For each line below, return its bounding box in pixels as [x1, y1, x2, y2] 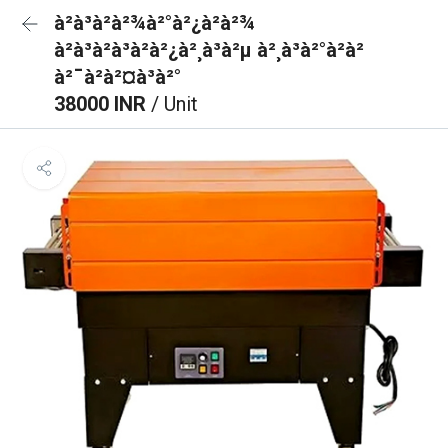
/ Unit [151, 92, 198, 116]
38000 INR [54, 92, 151, 116]
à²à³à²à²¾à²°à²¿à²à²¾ [54, 11, 255, 35]
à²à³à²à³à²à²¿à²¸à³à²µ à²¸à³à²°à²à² [54, 38, 364, 62]
